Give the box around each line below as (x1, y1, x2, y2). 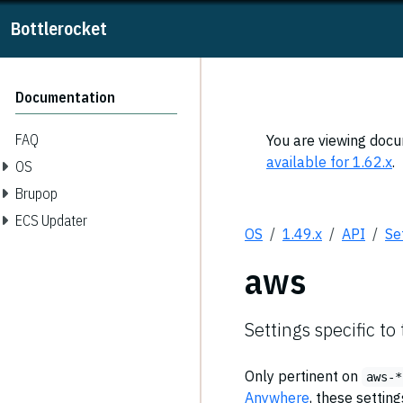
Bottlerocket (11, 16, 107, 40)
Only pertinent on (245, 367, 362, 385)
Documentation (15, 88, 115, 106)
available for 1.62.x (266, 153, 392, 171)
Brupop (15, 184, 58, 202)
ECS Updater (15, 211, 87, 229)
